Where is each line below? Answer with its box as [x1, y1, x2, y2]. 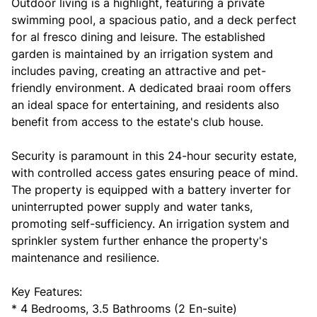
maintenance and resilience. [11, 250, 159, 265]
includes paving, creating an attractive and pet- [11, 64, 266, 78]
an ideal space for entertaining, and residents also [11, 98, 279, 112]
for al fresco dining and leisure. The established [11, 30, 265, 44]
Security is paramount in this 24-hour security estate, [11, 149, 296, 163]
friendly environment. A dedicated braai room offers [11, 81, 291, 95]
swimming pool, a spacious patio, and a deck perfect [11, 13, 296, 27]
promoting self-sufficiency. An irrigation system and [11, 217, 289, 231]
